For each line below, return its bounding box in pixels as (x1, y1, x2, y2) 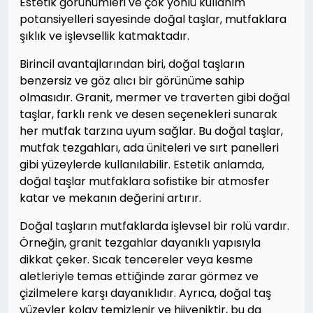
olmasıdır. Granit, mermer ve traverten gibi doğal (20, 89, 290, 105)
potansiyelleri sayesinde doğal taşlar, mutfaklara (20, 10, 286, 27)
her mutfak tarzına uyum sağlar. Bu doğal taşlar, (20, 122, 283, 139)
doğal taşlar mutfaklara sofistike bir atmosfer (20, 173, 270, 189)
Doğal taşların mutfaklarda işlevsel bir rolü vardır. (20, 217, 289, 234)
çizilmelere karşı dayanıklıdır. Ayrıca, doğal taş (20, 284, 271, 301)
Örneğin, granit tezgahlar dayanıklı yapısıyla (20, 234, 261, 251)
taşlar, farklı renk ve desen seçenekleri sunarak (20, 105, 277, 122)
